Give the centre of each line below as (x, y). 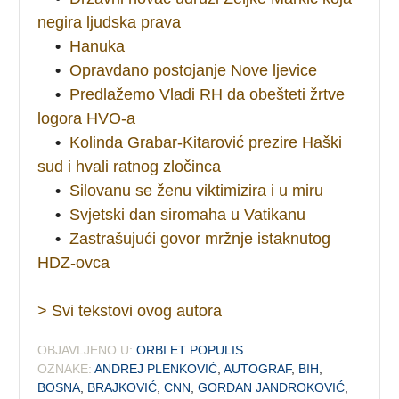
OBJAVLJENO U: (85, 350)
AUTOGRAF (258, 368)
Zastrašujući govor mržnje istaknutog (200, 238)
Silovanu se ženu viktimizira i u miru (197, 190)
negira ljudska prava (110, 22)
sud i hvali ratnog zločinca (130, 166)
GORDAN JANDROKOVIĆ (272, 387)
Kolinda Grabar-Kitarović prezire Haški (206, 142)
